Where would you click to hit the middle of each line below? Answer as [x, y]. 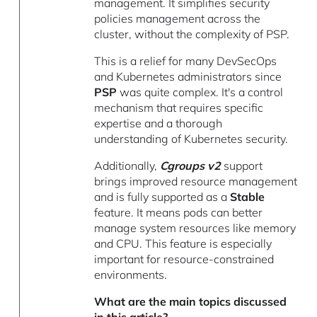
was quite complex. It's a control [200, 92]
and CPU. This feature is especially [183, 244]
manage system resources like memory [195, 228]
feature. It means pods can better [179, 213]
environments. [131, 275]
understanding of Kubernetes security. [191, 139]
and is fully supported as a [162, 197]
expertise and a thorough [158, 123]
